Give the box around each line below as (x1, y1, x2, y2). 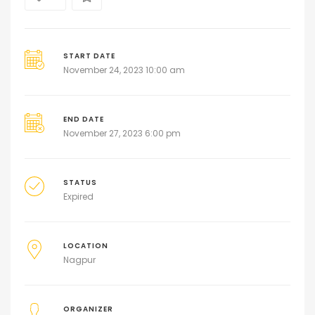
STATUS (63, 178, 97, 188)
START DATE (63, 51, 115, 61)
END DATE (63, 115, 104, 124)
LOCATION (63, 241, 108, 251)
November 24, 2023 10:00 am (63, 64, 185, 77)
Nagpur (63, 254, 96, 266)
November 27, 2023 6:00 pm (63, 127, 181, 140)
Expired (63, 191, 94, 203)
